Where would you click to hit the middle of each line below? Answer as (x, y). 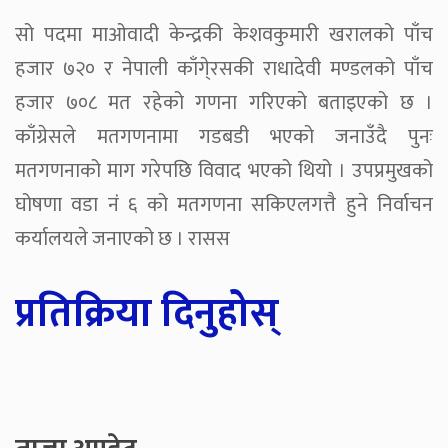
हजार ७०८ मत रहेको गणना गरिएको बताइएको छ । (224, 103)
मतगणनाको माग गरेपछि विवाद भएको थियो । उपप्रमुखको (224, 171)
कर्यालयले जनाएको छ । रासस (122, 239)
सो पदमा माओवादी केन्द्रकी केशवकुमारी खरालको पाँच (224, 35)
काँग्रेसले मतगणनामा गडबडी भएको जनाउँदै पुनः (224, 137)
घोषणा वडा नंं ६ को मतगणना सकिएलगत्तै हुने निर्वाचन (224, 205)
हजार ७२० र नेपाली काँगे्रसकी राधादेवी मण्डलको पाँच (224, 69)
